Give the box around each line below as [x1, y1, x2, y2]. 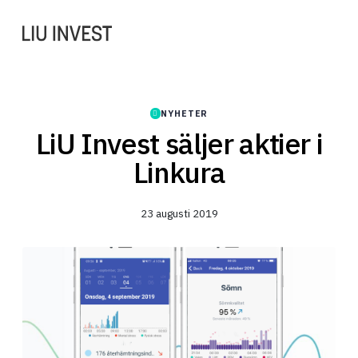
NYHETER [161, 107, 209, 119]
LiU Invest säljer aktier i [35, 124, 323, 162]
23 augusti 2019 [140, 205, 218, 221]
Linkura [133, 153, 225, 191]
